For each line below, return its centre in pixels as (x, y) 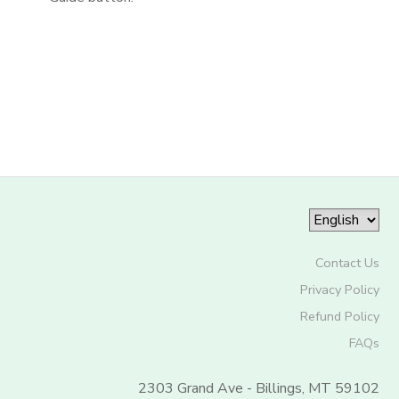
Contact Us (347, 263)
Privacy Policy (339, 289)
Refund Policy (339, 316)
